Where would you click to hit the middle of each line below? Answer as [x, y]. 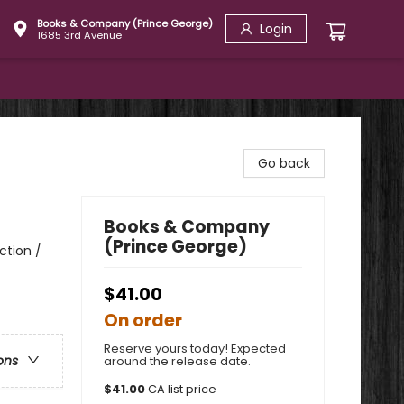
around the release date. [177, 361]
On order [143, 321]
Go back [284, 163]
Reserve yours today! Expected [195, 349]
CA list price [182, 389]
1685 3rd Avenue [79, 35]
